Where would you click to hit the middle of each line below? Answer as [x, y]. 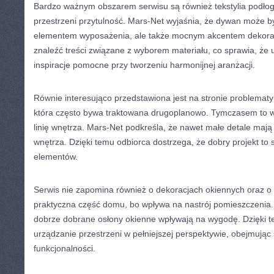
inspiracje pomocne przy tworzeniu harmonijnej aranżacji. [144, 65]
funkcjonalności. [65, 248]
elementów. [56, 157]
